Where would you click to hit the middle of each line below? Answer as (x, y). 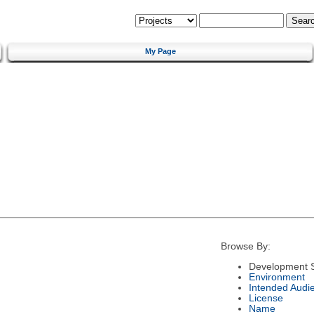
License (266, 298)
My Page (161, 51)
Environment (277, 277)
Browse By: (245, 247)
